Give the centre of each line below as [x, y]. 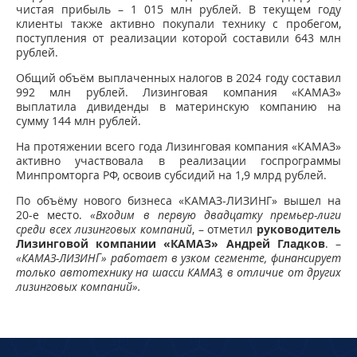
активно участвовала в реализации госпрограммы [178, 161]
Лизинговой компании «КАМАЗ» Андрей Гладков [171, 243]
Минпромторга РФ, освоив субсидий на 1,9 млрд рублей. [171, 175]
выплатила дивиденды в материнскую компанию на [178, 106]
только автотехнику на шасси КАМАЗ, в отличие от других [178, 272]
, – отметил [224, 229]
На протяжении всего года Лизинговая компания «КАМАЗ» [178, 146]
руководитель [299, 229]
